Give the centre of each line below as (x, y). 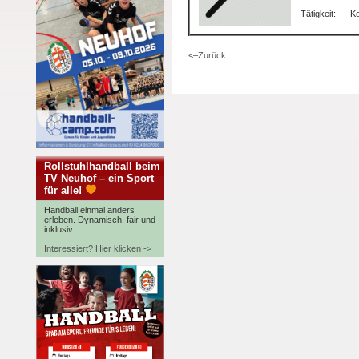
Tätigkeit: (318, 14)
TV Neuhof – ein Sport (99, 178)
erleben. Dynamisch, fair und (100, 220)
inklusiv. (59, 229)
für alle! (65, 190)
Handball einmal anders (89, 210)
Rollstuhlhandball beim (102, 166)
